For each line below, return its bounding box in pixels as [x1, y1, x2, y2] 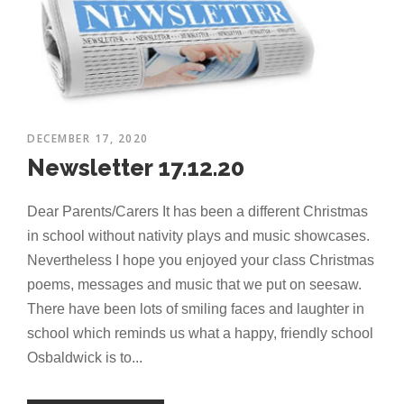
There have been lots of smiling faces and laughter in [27, 301, 364, 317]
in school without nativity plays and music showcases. [27, 228, 370, 244]
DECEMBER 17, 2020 [27, 131, 149, 147]
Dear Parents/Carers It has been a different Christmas [27, 204, 368, 220]
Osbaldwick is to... [27, 350, 142, 366]
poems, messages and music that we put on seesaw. [27, 277, 362, 293]
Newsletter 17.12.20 [27, 154, 244, 182]
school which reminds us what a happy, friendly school [27, 326, 373, 342]
